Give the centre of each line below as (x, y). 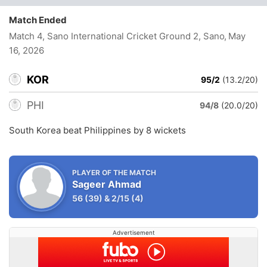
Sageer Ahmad (107, 184)
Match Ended (41, 20)
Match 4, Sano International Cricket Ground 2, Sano (118, 36)
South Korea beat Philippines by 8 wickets (97, 130)
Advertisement (133, 232)
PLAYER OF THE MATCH (114, 173)
